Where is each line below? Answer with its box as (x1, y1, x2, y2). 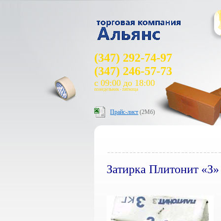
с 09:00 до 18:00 (94, 78, 155, 88)
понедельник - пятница (94, 87, 139, 92)
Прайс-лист (110, 109, 139, 115)
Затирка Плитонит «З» (107, 163, 220, 176)
